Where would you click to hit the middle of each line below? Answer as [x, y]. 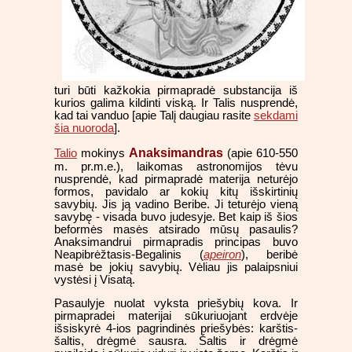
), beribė [269, 254]
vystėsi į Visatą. [95, 279]
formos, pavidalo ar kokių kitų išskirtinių [176, 191]
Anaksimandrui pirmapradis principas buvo [176, 242]
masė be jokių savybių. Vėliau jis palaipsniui [176, 267]
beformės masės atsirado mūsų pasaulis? [176, 229]
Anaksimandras [176, 152]
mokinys [103, 153]
